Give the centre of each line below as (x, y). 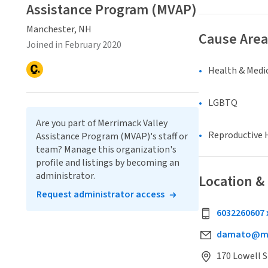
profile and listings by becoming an (108, 162)
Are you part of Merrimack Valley (102, 123)
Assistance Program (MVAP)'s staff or (112, 136)
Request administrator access (100, 194)
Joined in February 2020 (74, 45)
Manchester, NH (59, 29)
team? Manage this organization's (106, 149)
